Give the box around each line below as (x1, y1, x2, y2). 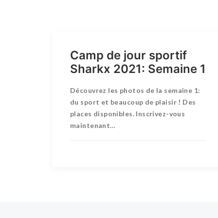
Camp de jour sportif (70, 48, 187, 62)
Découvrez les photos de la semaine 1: (70, 86, 200, 94)
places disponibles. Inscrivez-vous (70, 109, 185, 118)
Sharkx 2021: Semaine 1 (70, 62, 206, 76)
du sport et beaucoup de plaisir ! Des (70, 98, 196, 106)
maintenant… (70, 121, 116, 129)
